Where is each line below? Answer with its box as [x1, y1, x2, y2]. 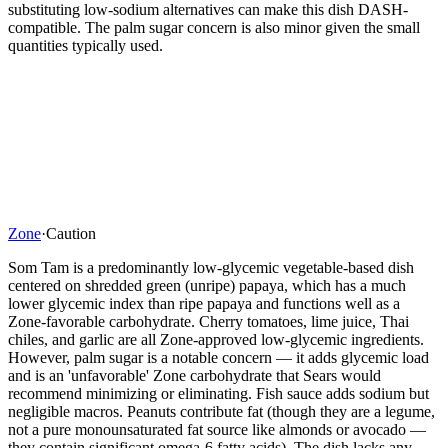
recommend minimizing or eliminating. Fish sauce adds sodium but [8, 384, 429, 402]
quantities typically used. [8, 36, 163, 54]
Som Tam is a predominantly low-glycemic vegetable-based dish [8, 258, 414, 276]
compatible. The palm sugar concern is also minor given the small [8, 18, 420, 36]
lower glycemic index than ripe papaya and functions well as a [8, 294, 400, 312]
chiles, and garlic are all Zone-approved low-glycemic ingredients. [8, 330, 424, 348]
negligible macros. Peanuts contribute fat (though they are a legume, [8, 402, 435, 420]
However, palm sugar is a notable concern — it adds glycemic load [8, 348, 429, 366]
